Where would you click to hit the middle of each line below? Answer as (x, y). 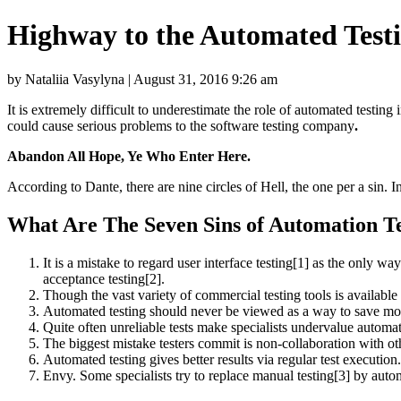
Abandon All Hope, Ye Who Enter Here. (129, 156)
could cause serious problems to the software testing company (181, 125)
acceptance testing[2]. (104, 278)
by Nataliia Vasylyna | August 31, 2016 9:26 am (142, 79)
